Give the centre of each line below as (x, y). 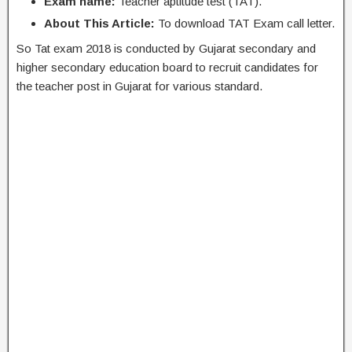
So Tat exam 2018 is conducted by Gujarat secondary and (166, 49)
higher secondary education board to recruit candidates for (167, 68)
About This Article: (99, 24)
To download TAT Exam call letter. (245, 24)
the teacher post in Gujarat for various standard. (139, 86)
